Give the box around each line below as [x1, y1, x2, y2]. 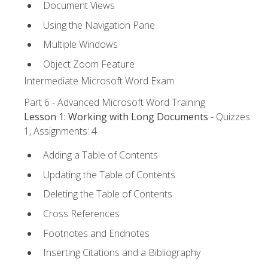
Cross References [43, 207, 120, 221]
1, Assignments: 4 [24, 124, 97, 138]
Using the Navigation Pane [43, 18, 155, 32]
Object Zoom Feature [43, 57, 135, 71]
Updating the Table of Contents [43, 167, 175, 181]
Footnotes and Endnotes [43, 226, 150, 240]
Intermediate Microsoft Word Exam [24, 74, 174, 88]
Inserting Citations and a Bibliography [43, 246, 200, 260]
